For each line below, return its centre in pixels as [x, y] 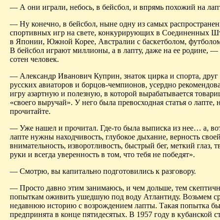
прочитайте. [30, 111]
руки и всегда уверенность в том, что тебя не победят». [102, 154]
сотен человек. [34, 59]
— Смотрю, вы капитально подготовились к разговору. [103, 171]
